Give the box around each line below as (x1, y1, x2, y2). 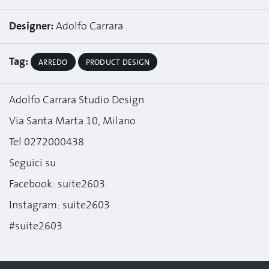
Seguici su (9, 157, 56, 169)
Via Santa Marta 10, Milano (9, 115, 136, 127)
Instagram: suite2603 (9, 199, 110, 211)
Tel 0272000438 (9, 136, 84, 148)
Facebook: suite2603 (9, 178, 105, 190)
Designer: (9, 19, 56, 32)
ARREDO (38, 58, 68, 67)
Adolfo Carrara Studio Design (9, 94, 144, 106)
